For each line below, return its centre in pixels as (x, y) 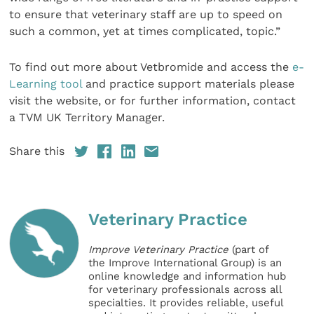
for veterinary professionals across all (185, 290)
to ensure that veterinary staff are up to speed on (146, 15)
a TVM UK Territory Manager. (87, 117)
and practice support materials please (189, 83)
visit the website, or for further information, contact (153, 100)
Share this (37, 151)
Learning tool (46, 83)
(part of (249, 250)
